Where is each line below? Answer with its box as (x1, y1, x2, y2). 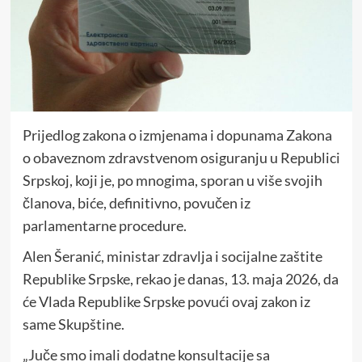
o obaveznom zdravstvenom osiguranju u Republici (22, 149, 340, 167)
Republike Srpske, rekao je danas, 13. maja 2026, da (22, 270, 339, 288)
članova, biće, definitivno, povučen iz (22, 194, 250, 213)
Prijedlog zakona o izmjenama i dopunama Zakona (22, 126, 332, 145)
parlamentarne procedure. (22, 217, 187, 235)
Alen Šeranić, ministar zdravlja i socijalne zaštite (22, 247, 322, 266)
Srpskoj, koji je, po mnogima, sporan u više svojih (22, 171, 322, 190)
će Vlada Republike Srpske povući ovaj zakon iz (22, 293, 310, 311)
